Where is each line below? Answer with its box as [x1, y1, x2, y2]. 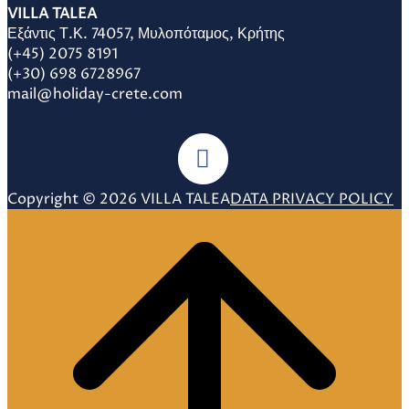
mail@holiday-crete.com [7, 83, 183, 104]
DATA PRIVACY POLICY [230, 188, 393, 209]
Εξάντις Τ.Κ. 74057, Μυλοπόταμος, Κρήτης [7, 23, 285, 44]
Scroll [6, 207, 46, 228]
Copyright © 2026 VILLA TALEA [7, 188, 230, 209]
